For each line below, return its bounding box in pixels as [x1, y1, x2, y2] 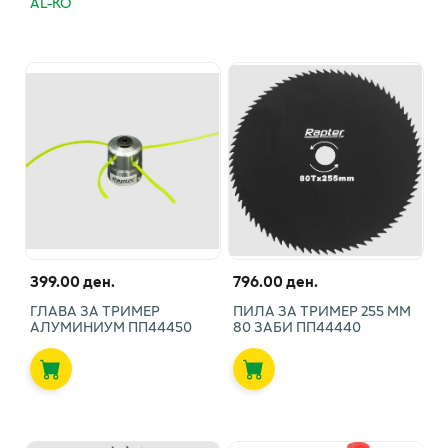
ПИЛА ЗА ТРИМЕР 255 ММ [232, 299, 411, 321]
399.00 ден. [29, 268, 115, 293]
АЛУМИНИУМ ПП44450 [29, 315, 192, 337]
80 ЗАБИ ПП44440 [232, 315, 361, 337]
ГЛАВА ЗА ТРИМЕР [29, 299, 160, 321]
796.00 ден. [232, 268, 318, 293]
